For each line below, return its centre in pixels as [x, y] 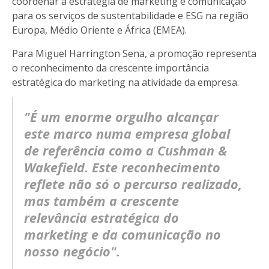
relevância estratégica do [101, 217]
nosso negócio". [72, 251]
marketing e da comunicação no [122, 234]
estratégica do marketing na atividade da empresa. [125, 82]
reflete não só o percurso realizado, [133, 184]
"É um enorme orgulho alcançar [121, 116]
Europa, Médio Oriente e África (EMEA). [99, 30]
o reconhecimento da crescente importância [110, 68]
